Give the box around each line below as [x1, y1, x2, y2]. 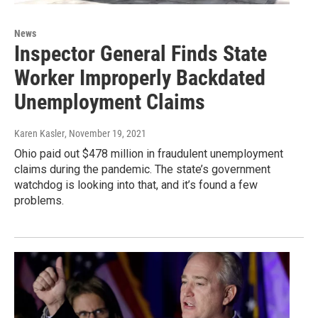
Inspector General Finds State [14, 41, 267, 67]
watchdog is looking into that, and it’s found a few [14, 178, 258, 192]
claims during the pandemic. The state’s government [14, 163, 270, 177]
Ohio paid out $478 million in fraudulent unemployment [14, 147, 283, 161]
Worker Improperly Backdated [14, 65, 265, 91]
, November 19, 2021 [65, 128, 146, 140]
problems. [14, 194, 64, 208]
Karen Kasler [14, 128, 65, 140]
